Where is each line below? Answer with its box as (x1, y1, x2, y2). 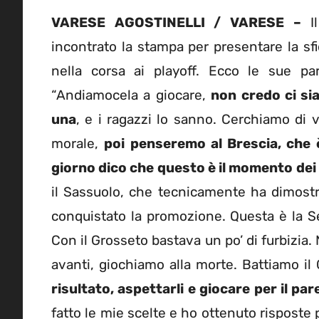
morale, (51, 135, 105, 152)
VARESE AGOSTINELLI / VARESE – (51, 14, 301, 31)
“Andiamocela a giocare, (51, 86, 211, 103)
